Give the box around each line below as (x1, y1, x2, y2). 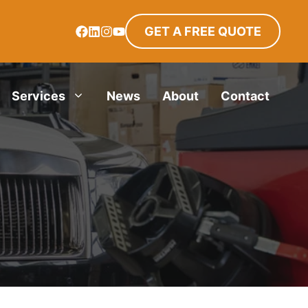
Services (12, 88, 65, 103)
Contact (221, 88, 269, 103)
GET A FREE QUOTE (144, 24, 261, 38)
